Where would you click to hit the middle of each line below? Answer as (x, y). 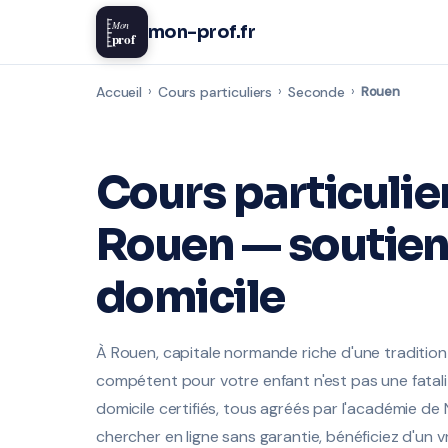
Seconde (316, 92)
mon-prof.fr (202, 32)
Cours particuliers (215, 92)
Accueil (119, 92)
